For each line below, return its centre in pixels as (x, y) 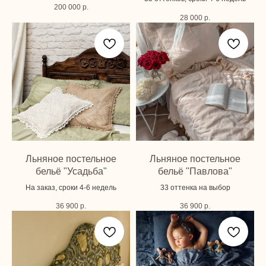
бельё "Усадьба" (71, 171)
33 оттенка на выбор (195, 187)
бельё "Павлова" (195, 171)
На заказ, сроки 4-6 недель (71, 187)
